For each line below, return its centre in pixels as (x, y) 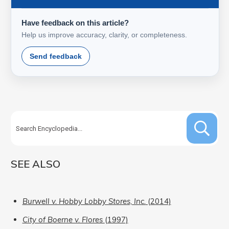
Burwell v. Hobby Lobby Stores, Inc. (84, 201)
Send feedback (56, 56)
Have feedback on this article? (75, 23)
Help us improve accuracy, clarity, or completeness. (104, 35)
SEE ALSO (36, 164)
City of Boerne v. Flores (63, 220)
